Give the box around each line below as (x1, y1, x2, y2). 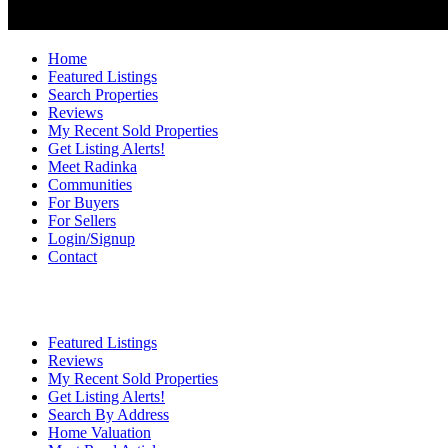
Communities (48, 176, 132, 193)
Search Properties (48, 86, 158, 103)
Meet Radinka (48, 158, 137, 175)
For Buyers (48, 194, 119, 211)
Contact (48, 248, 97, 265)
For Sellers (48, 212, 116, 229)
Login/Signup (48, 230, 135, 247)
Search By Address (48, 406, 169, 423)
